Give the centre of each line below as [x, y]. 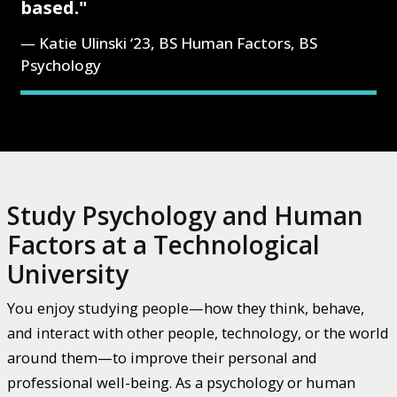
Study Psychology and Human [185, 216]
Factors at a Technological [163, 245]
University [68, 274]
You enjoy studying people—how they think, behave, [186, 308]
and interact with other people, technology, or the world [198, 333]
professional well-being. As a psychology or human [181, 383]
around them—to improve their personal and [162, 358]
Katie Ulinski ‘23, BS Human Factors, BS [179, 43]
